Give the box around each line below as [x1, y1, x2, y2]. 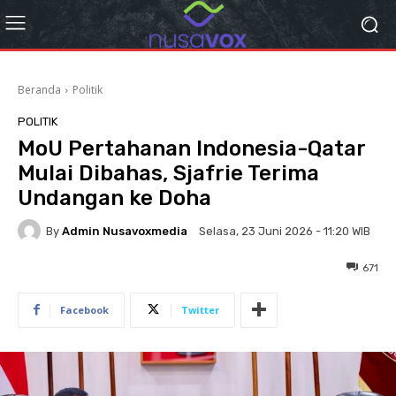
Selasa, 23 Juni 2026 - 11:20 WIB [199, 225, 370, 239]
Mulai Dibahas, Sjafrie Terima [18, 161, 319, 186]
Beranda [18, 82, 61, 97]
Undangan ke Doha [18, 186, 211, 210]
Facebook [60, 302, 109, 316]
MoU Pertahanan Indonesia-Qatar [18, 136, 365, 161]
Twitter [181, 302, 219, 316]
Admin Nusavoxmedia [62, 224, 187, 238]
